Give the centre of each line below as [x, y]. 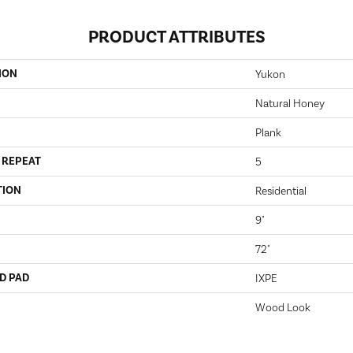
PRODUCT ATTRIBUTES [176, 37]
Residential [281, 191]
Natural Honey [290, 103]
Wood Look [283, 307]
